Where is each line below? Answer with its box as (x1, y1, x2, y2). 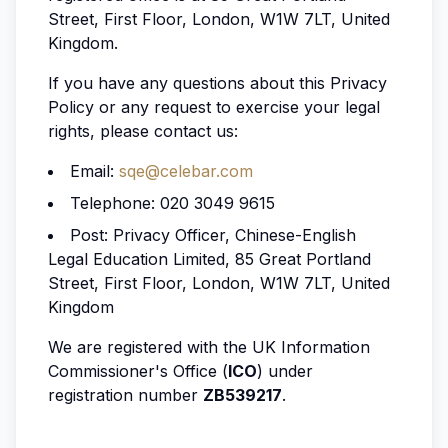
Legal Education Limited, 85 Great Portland (48, 249, 371, 269)
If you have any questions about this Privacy (48, 73, 387, 93)
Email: (70, 161, 119, 181)
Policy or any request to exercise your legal (48, 97, 380, 117)
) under (257, 361, 313, 381)
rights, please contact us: (48, 121, 238, 141)
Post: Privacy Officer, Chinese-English (70, 225, 356, 245)
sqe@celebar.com (119, 161, 253, 181)
